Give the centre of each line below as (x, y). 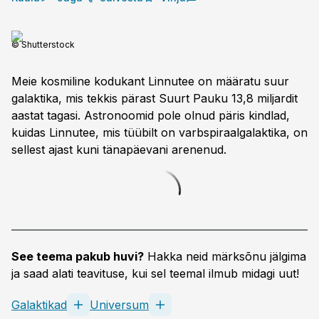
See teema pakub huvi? (78, 256)
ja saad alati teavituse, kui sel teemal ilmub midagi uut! (155, 273)
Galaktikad (39, 305)
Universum (119, 305)
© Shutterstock (43, 45)
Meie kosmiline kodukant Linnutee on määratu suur (150, 81)
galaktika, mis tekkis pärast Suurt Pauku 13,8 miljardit (155, 98)
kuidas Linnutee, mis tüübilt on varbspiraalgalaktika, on (159, 132)
